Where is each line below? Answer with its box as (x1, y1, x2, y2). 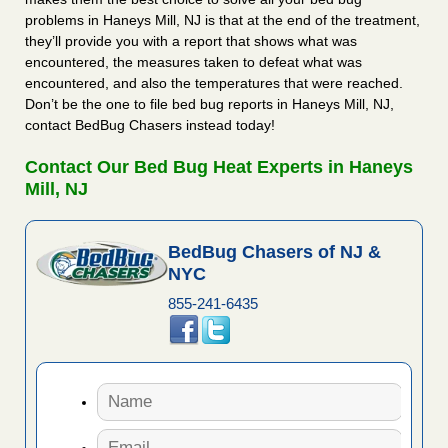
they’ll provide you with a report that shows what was (25, 33, 357, 50)
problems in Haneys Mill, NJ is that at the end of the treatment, (25, 12, 420, 29)
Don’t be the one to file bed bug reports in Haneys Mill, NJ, (25, 96, 394, 113)
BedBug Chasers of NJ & (167, 242, 381, 263)
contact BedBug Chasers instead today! (25, 117, 275, 134)
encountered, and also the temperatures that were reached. (25, 75, 403, 92)
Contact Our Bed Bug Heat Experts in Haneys (25, 157, 413, 178)
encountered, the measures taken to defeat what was (25, 54, 362, 71)
